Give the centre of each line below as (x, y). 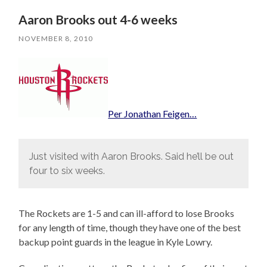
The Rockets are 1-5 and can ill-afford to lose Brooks (127, 213)
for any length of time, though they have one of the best (130, 228)
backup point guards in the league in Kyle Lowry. (116, 242)
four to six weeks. (67, 170)
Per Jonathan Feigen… (153, 114)
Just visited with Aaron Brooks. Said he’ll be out (131, 156)
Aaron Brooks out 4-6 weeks (98, 20)
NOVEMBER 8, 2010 (56, 39)
